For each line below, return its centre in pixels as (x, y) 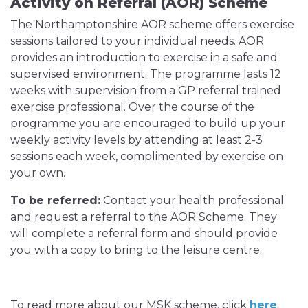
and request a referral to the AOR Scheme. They (144, 217)
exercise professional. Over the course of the (132, 107)
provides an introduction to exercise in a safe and (144, 57)
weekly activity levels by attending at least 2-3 (136, 140)
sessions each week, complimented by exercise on (147, 156)
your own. (42, 173)
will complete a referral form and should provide (144, 233)
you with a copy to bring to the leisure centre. (136, 250)
